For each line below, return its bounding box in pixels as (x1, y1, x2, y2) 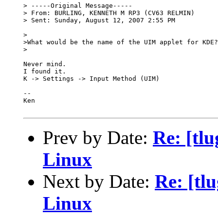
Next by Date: (43, 170, 155, 192)
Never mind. (23, 60, 66, 68)
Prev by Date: (43, 127, 153, 148)
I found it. (23, 67, 66, 75)
